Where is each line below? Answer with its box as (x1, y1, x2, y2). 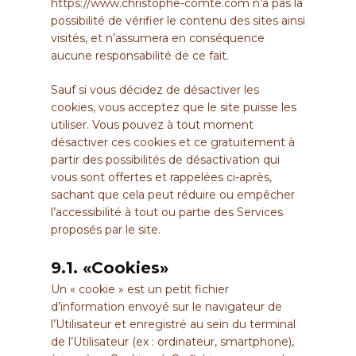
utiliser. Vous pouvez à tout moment (51, 117, 253, 132)
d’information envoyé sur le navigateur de (51, 299, 282, 314)
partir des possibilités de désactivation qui (51, 152, 280, 167)
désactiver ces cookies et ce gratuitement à (51, 134, 295, 149)
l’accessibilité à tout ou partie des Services (51, 204, 283, 219)
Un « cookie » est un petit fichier (51, 281, 229, 296)
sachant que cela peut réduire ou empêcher (51, 187, 295, 202)
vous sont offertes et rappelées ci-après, (51, 169, 272, 184)
